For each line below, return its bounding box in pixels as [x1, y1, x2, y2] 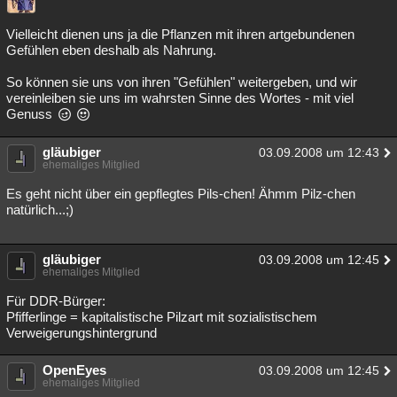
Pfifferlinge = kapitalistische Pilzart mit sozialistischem [6, 309, 317, 324]
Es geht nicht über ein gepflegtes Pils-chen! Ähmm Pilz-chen [6, 186, 355, 201]
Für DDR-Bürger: [6, 293, 105, 308]
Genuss [6, 106, 56, 121]
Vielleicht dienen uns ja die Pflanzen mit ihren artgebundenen [6, 27, 354, 42]
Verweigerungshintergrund [6, 325, 157, 340]
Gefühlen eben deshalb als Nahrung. [6, 43, 216, 58]
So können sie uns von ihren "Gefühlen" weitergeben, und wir [6, 74, 357, 90]
